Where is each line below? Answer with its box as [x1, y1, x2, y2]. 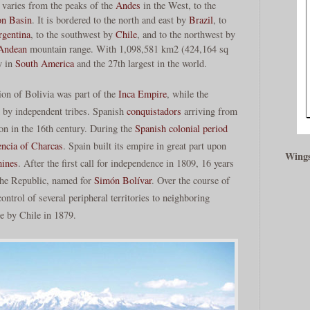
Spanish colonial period [135, 122, 228, 136]
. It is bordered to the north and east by [32, 12, 189, 26]
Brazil [189, 12, 213, 26]
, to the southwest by [30, 27, 116, 41]
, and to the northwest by [137, 27, 235, 41]
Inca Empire [118, 87, 167, 101]
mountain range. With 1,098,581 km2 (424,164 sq [27, 42, 228, 55]
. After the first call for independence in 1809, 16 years [18, 156, 234, 170]
